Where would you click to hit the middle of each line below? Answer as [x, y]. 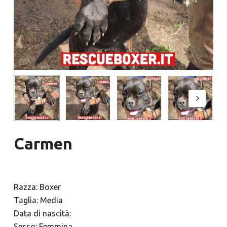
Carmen [43, 144]
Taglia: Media [38, 200]
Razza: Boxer [37, 187]
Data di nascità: [42, 214]
